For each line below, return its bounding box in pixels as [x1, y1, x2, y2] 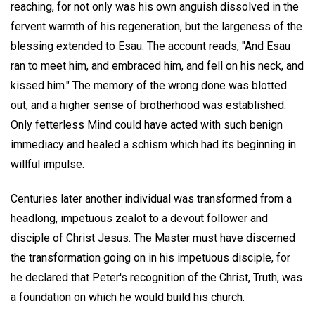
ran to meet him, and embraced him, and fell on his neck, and [11, 58, 304, 72]
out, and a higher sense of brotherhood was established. [11, 98, 286, 112]
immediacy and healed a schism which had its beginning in [11, 137, 296, 151]
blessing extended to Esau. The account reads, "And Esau [11, 39, 290, 53]
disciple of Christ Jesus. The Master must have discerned [11, 231, 295, 245]
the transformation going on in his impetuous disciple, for [11, 250, 290, 264]
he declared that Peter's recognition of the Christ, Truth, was [11, 270, 302, 284]
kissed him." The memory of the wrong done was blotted [11, 78, 287, 92]
